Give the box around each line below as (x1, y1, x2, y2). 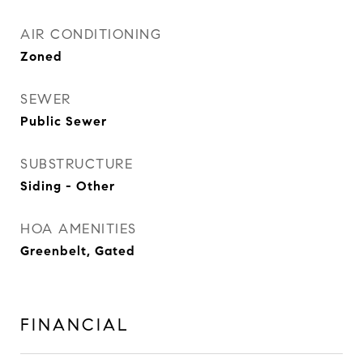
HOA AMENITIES (20, 220, 137, 237)
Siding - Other (20, 178, 115, 194)
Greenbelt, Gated (20, 243, 135, 258)
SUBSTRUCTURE (20, 156, 133, 173)
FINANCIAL (20, 314, 130, 335)
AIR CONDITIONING (20, 26, 161, 43)
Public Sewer (20, 113, 107, 129)
